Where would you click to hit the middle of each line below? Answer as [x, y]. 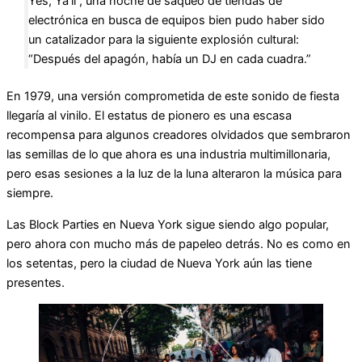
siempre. [30, 194]
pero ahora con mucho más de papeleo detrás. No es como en [179, 244]
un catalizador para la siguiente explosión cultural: [163, 40]
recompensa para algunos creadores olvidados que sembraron [179, 135]
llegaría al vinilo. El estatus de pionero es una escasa [149, 116]
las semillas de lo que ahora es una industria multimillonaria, [168, 155]
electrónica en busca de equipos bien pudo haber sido [176, 21]
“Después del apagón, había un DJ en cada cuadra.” [169, 59]
